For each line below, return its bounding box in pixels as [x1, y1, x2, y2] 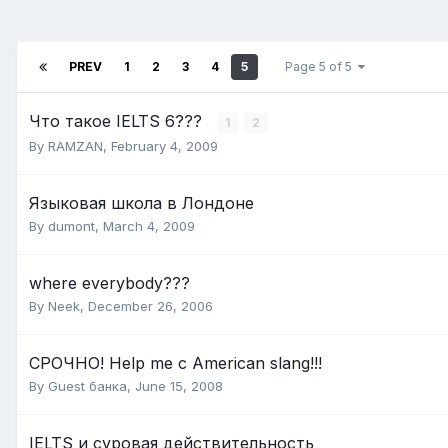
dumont [48, 218, 95, 235]
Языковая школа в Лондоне [29, 193, 254, 214]
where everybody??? [29, 273, 190, 294]
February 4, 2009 [111, 138, 218, 155]
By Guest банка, [29, 378, 135, 395]
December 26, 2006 [88, 298, 213, 315]
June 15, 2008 [135, 378, 223, 395]
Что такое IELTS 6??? [29, 111, 207, 132]
